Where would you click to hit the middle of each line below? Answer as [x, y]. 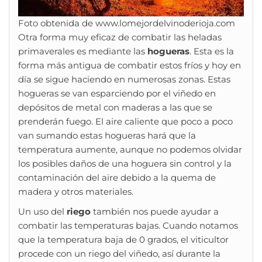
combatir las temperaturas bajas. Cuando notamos [128, 226]
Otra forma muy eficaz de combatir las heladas [120, 37]
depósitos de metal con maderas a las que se [115, 108]
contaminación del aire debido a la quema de [117, 178]
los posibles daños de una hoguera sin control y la [125, 164]
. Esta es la [212, 51]
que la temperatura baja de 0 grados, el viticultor [123, 240]
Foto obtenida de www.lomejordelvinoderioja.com [127, 23]
